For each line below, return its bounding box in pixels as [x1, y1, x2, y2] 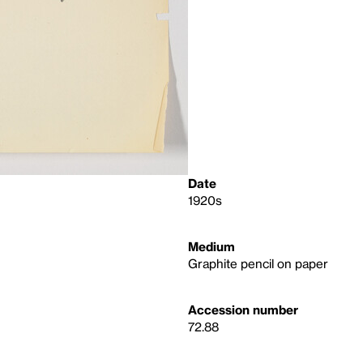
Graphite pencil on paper [188, 256, 328, 271]
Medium [188, 239, 235, 254]
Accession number [188, 302, 298, 317]
